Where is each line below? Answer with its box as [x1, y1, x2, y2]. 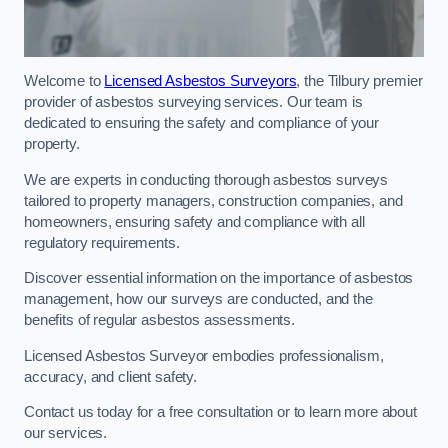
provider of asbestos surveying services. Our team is [24, 94, 363, 111]
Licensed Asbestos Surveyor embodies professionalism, [24, 347, 384, 364]
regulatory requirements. [24, 234, 180, 251]
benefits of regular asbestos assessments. [24, 312, 296, 329]
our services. [24, 425, 108, 442]
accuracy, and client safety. [24, 368, 197, 385]
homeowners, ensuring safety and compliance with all [24, 213, 365, 230]
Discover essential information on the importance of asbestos [24, 270, 414, 287]
